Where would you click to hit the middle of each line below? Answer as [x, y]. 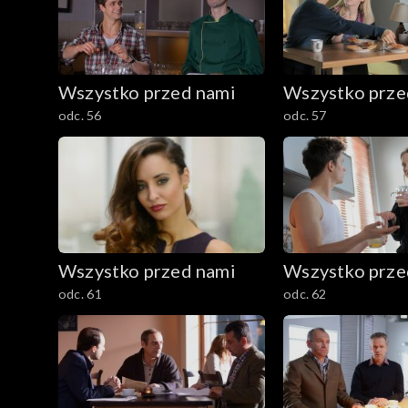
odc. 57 [305, 115]
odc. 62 [305, 293]
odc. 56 [80, 115]
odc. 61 [80, 293]
